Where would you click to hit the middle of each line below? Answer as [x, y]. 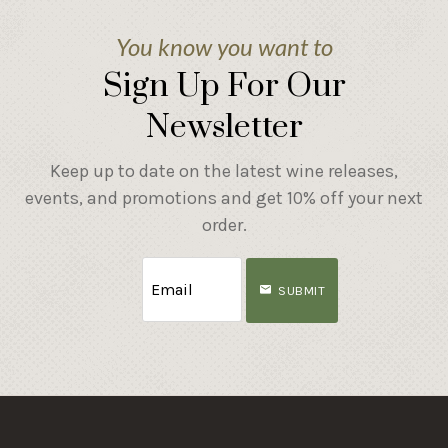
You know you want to [224, 46]
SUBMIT [302, 290]
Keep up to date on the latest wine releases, [224, 170]
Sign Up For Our [224, 86]
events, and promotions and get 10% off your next [224, 197]
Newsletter [224, 127]
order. [224, 224]
